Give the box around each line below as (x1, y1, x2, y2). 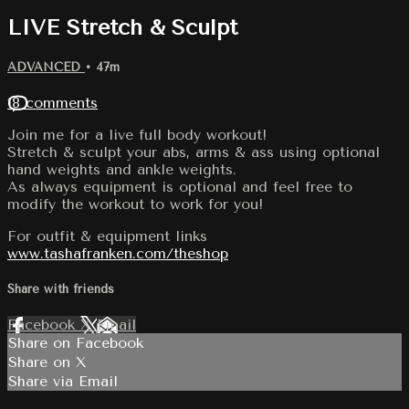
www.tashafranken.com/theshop (7, 244, 228, 262)
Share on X (8, 353, 87, 372)
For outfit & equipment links (7, 226, 207, 245)
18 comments (7, 93, 98, 111)
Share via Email (8, 372, 118, 391)
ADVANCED (7, 59, 85, 74)
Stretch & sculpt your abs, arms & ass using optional (7, 142, 380, 161)
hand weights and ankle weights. (7, 160, 236, 178)
